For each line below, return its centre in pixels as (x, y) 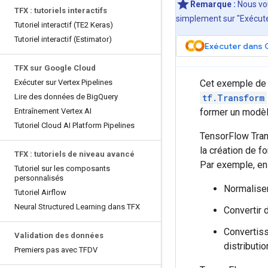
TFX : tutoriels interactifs (61, 10)
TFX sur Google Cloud (55, 68)
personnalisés (39, 178)
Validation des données (59, 235)
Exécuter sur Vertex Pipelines (63, 82)
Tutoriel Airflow (40, 192)
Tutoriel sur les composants (62, 168)
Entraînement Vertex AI (53, 111)
